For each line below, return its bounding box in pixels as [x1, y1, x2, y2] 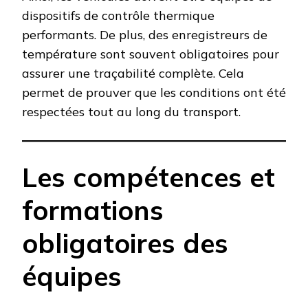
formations [22, 193, 164, 228]
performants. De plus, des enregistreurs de [22, 27, 267, 43]
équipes [22, 259, 122, 294]
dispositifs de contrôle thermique [22, 8, 214, 24]
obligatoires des [22, 226, 228, 261]
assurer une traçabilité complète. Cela [22, 65, 244, 82]
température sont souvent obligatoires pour [22, 46, 279, 63]
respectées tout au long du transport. [22, 104, 241, 120]
